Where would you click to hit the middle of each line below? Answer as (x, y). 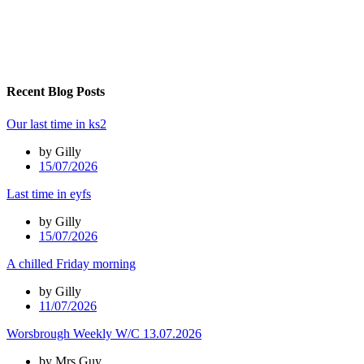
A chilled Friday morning (71, 263)
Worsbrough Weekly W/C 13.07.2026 (104, 333)
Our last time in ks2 (56, 123)
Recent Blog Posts (56, 92)
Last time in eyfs (49, 193)
